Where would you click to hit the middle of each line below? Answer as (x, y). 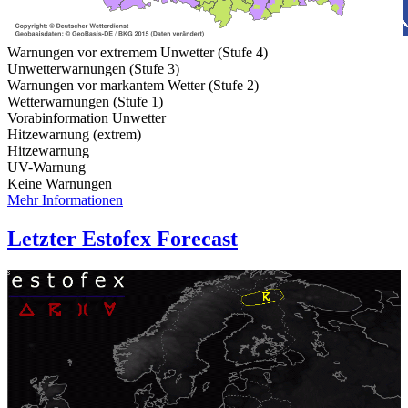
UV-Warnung (46, 168)
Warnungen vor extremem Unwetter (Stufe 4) (138, 53)
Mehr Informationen (65, 200)
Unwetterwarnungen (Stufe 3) (93, 69)
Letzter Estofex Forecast (122, 239)
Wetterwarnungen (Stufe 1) (85, 102)
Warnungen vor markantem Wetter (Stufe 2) (133, 86)
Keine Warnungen (60, 184)
